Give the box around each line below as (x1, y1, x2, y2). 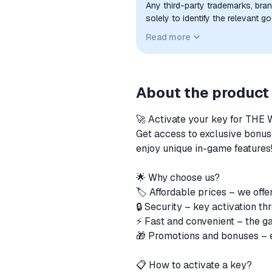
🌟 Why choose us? (136, 171, 222, 184)
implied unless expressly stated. (146, 38, 270, 49)
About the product (136, 83, 269, 102)
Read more (146, 32, 191, 42)
